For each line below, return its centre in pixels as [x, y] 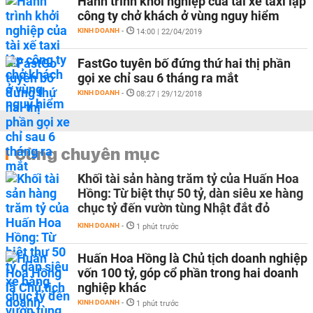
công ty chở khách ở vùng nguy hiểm [179, 16]
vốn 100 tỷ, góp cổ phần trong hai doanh [188, 273]
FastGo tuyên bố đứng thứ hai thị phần [184, 63]
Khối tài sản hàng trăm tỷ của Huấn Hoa [188, 179]
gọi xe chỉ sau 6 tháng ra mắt [158, 78]
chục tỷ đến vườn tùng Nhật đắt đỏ [174, 208]
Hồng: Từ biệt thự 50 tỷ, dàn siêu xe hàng [190, 193]
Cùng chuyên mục [87, 154]
